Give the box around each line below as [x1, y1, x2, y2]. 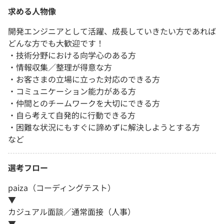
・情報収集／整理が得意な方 [8, 61, 112, 73]
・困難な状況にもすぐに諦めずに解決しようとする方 [8, 121, 200, 133]
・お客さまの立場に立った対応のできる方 [8, 73, 160, 85]
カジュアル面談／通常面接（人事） [8, 205, 135, 218]
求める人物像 [8, 5, 56, 17]
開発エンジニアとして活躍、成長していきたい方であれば [8, 25, 216, 37]
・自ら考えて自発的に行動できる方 [8, 109, 135, 121]
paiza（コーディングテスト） [8, 181, 115, 194]
